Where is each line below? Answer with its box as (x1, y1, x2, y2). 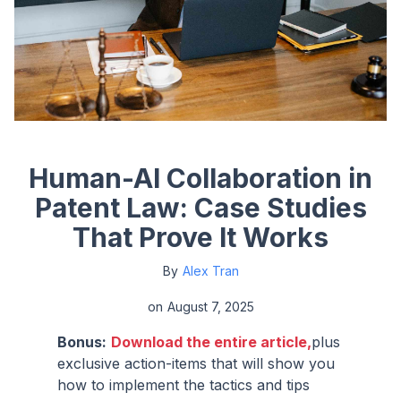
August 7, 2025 (166, 298, 254, 314)
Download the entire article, (111, 332, 311, 351)
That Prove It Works (73, 220, 328, 253)
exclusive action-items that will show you (57, 354, 335, 372)
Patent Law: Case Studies (34, 191, 367, 224)
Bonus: (57, 332, 107, 351)
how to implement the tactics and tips (57, 375, 310, 394)
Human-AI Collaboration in (29, 161, 372, 194)
